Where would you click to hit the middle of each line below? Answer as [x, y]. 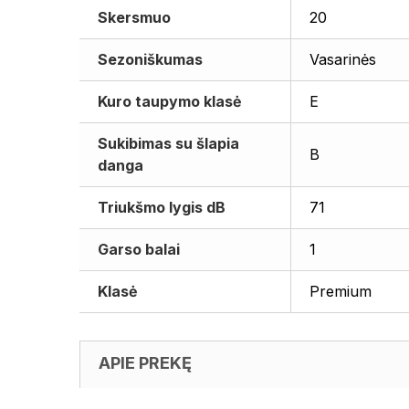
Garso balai [139, 249]
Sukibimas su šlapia [168, 143]
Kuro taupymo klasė [170, 101]
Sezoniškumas [150, 59]
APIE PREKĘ [145, 363]
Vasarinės [343, 59]
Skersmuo [134, 17]
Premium [341, 291]
